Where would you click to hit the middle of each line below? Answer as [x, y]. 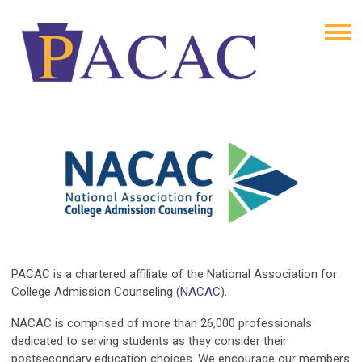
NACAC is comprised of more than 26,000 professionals [162, 323]
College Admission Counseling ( [96, 291]
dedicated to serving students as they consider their [149, 341]
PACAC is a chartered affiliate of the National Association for [174, 274]
